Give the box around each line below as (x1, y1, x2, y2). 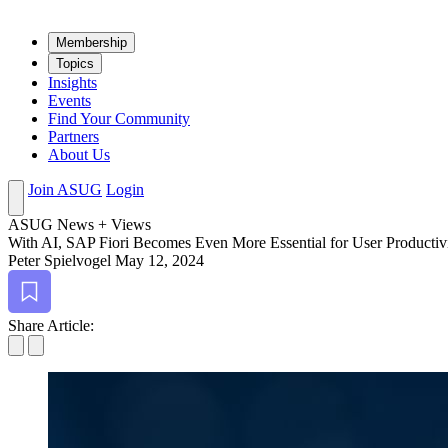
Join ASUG (28, 181, 102, 199)
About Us (48, 146, 110, 164)
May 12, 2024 (115, 252, 204, 270)
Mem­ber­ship (56, 35, 127, 51)
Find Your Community (48, 110, 190, 128)
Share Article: (8, 317, 94, 335)
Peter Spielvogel (8, 252, 111, 270)
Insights (48, 74, 97, 92)
